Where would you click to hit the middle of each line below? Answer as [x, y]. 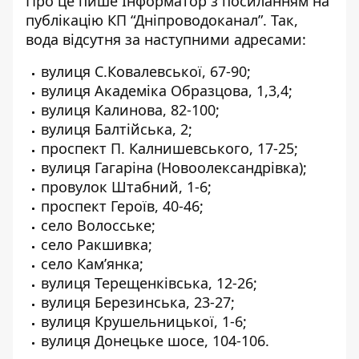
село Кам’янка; [92, 264]
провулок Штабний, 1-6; [126, 187]
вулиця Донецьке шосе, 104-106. [157, 341]
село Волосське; [98, 225]
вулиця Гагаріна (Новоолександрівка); [174, 167]
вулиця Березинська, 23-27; [138, 302]
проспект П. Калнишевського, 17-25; [169, 148]
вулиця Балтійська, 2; [117, 129]
